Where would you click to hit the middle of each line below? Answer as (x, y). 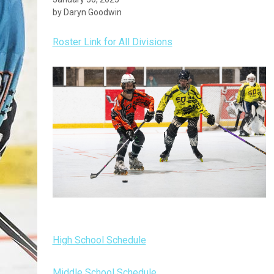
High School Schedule (99, 240)
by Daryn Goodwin (87, 12)
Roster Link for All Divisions (112, 42)
